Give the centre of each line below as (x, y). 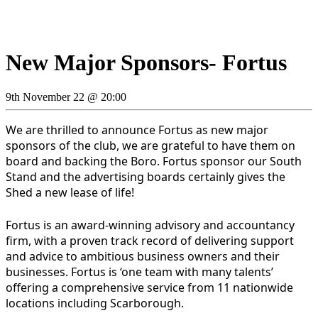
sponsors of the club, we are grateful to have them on (150, 146)
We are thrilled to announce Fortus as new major (137, 130)
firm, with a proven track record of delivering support (150, 241)
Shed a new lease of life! (70, 193)
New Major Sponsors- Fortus (146, 62)
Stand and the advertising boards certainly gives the (146, 177)
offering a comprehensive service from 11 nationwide (149, 288)
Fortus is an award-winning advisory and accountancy (150, 225)
